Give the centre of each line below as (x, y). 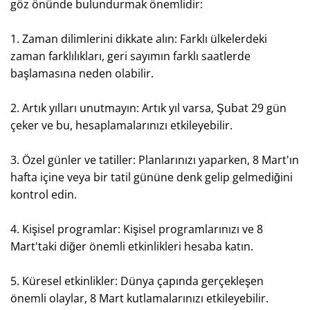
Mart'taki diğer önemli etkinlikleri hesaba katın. (132, 246)
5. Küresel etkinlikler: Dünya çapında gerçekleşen (137, 281)
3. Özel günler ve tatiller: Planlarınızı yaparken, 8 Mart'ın (155, 160)
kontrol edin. (44, 194)
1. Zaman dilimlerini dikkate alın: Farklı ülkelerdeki (139, 39)
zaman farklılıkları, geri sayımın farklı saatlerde (130, 56)
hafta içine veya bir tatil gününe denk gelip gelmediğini (152, 177)
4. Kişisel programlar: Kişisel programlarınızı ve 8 (137, 229)
